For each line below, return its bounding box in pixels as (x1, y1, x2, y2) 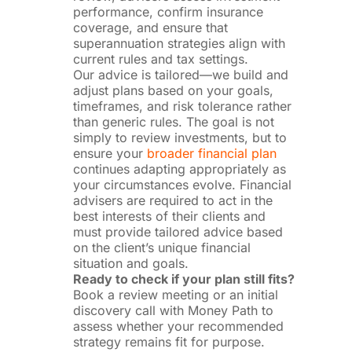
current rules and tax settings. (72, 51, 248, 68)
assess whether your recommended (72, 318, 284, 335)
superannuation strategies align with (72, 35, 285, 52)
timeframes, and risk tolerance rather (72, 98, 291, 115)
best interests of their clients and (72, 208, 266, 225)
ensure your (72, 145, 147, 162)
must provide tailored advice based (72, 224, 283, 240)
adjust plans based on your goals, (72, 82, 273, 99)
